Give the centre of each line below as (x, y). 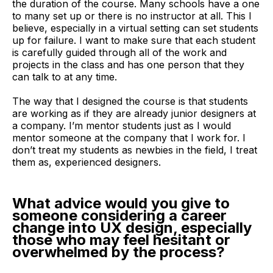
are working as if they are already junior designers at (134, 114)
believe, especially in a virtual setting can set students (135, 28)
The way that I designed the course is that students (130, 101)
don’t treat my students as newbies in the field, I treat (135, 150)
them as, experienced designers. (87, 162)
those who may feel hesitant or (121, 240)
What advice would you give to (121, 204)
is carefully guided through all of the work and (119, 53)
